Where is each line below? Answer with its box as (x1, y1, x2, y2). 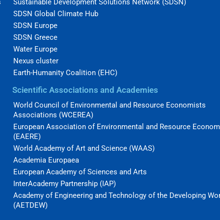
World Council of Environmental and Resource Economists (13, 101, 206, 110)
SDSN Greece (13, 33, 58, 42)
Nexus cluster (13, 56, 59, 66)
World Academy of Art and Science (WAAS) (13, 144, 155, 153)
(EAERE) (13, 132, 41, 141)
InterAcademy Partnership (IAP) (13, 179, 116, 189)
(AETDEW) (13, 201, 48, 210)
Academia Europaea (13, 156, 80, 165)
